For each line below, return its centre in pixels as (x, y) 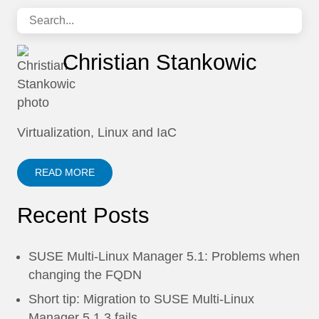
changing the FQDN (85, 275)
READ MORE (65, 172)
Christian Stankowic (160, 62)
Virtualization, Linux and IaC (97, 132)
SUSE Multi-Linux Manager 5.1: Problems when (164, 256)
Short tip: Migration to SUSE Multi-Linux (141, 299)
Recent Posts (83, 215)
